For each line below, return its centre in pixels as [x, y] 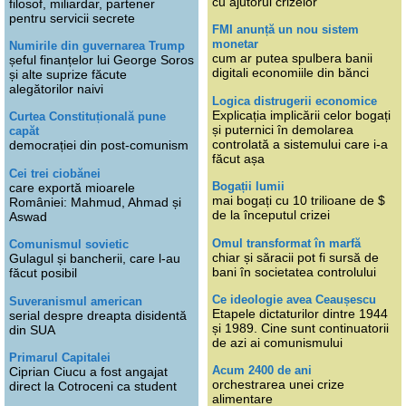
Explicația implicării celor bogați [301, 115]
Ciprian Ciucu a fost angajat [88, 371]
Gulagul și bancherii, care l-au [95, 259]
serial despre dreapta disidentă [98, 315]
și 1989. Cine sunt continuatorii [300, 328]
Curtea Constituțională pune [87, 117]
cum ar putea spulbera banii [292, 58]
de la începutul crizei [271, 215]
